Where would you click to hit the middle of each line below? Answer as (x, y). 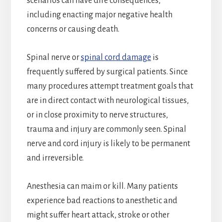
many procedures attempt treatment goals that (110, 86)
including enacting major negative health (99, 15)
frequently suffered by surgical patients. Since (107, 72)
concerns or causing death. (73, 29)
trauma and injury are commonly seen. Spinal (106, 129)
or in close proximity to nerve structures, (97, 115)
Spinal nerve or (54, 57)
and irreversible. (55, 158)
